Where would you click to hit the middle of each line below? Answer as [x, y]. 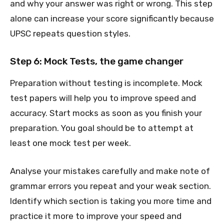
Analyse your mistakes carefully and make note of [110, 171]
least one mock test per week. [70, 143]
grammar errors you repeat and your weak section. [110, 186]
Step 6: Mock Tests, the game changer [97, 61]
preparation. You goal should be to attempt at [102, 128]
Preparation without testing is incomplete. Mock [106, 83]
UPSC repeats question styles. [70, 33]
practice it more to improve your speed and [96, 216]
